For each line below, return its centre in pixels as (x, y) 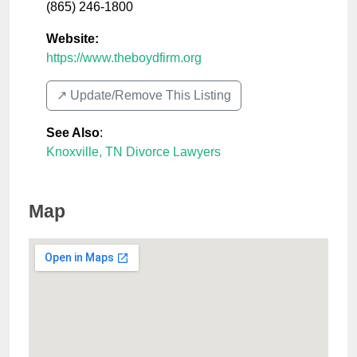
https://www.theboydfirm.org (124, 58)
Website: (73, 39)
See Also (73, 133)
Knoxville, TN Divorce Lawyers (133, 152)
